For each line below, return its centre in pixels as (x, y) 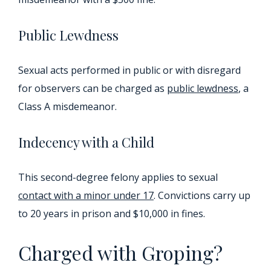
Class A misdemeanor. (67, 107)
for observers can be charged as (93, 89)
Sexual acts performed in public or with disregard (129, 70)
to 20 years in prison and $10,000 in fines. (112, 214)
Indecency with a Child (86, 142)
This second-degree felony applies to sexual (118, 178)
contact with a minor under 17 (86, 196)
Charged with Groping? (120, 253)
